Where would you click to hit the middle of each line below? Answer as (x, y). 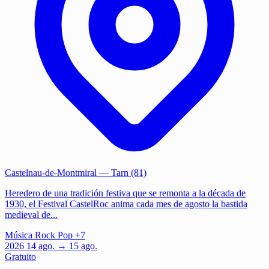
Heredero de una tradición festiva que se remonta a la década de (125, 193)
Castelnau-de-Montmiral (51, 172)
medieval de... (31, 214)
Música (19, 235)
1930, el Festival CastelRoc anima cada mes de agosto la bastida (126, 204)
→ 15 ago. (77, 246)
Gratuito (20, 256)
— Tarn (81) (122, 172)
